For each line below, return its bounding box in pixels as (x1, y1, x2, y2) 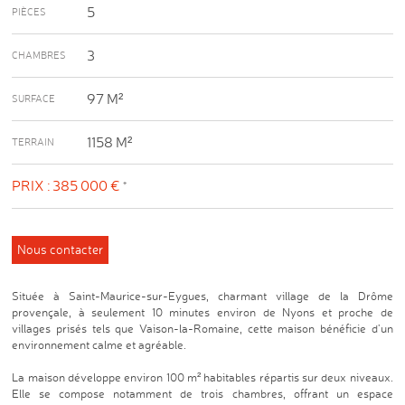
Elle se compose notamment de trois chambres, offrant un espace (12, 386, 393, 400)
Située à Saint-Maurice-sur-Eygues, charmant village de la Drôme (12, 288, 393, 303)
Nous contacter (17, 242, 104, 257)
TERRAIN (12, 136, 55, 148)
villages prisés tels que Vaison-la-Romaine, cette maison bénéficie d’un (12, 321, 393, 335)
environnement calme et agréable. (12, 337, 187, 352)
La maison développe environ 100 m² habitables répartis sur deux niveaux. (12, 370, 393, 384)
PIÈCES (12, 5, 47, 18)
